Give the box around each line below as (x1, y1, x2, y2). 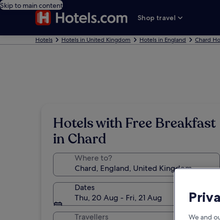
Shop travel (137, 13, 176, 22)
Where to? (75, 153, 112, 163)
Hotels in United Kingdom (61, 36, 131, 44)
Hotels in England (139, 36, 186, 44)
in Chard (53, 130, 106, 148)
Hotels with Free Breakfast (53, 114, 216, 133)
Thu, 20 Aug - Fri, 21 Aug (75, 192, 162, 203)
